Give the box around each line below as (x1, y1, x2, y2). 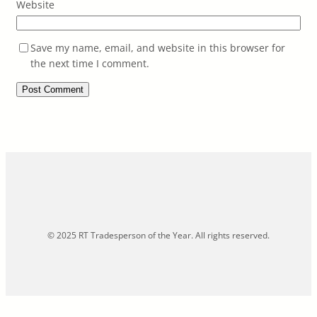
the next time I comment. (30, 56, 149, 70)
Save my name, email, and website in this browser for (30, 40, 285, 54)
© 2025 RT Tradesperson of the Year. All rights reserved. (47, 229, 270, 241)
